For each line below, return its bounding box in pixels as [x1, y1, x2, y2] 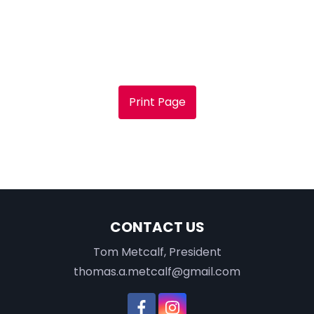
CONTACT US [109, 217, 205, 237]
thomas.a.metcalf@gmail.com [74, 263, 240, 280]
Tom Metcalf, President [93, 243, 221, 260]
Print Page [128, 93, 186, 110]
